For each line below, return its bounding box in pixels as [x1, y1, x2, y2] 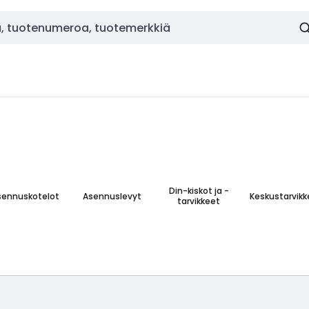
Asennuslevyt [82, 190, 141, 202]
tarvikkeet [177, 195, 221, 207]
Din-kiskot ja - [168, 185, 229, 197]
